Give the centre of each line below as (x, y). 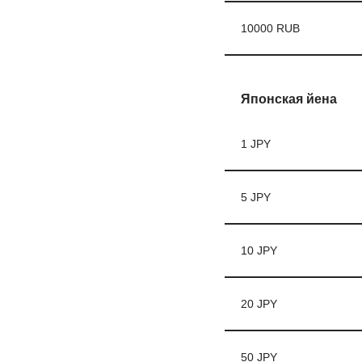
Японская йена (288, 99)
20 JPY (259, 304)
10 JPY (259, 250)
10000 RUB (270, 28)
